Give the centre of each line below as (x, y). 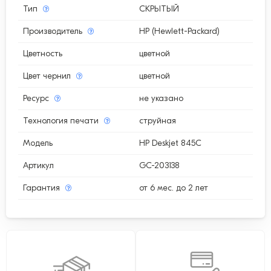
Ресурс (37, 99)
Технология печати (62, 121)
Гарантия (43, 188)
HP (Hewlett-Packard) (180, 31)
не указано (162, 99)
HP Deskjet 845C (171, 143)
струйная (158, 121)
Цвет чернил (48, 76)
